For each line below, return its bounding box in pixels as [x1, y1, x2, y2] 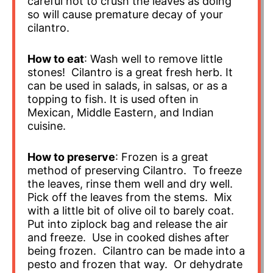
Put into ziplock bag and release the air [27, 217, 228, 230]
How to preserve [27, 150, 115, 163]
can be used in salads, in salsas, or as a [27, 79, 227, 92]
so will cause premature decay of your [27, 7, 223, 21]
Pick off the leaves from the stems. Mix [27, 190, 232, 204]
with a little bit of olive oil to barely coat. [27, 204, 237, 217]
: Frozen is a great [115, 150, 208, 163]
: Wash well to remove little [84, 52, 222, 65]
